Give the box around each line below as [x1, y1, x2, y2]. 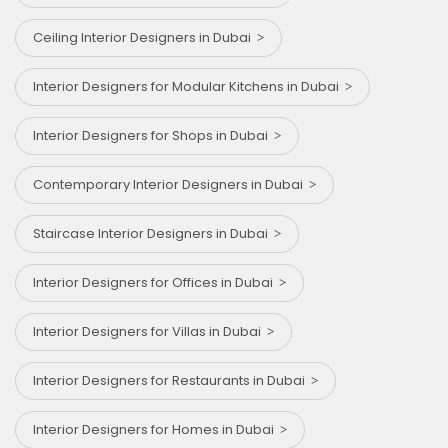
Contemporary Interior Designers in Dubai [33, 174, 309, 194]
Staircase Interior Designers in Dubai [33, 223, 274, 243]
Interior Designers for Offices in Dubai [33, 272, 279, 292]
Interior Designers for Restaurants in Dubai [33, 370, 311, 390]
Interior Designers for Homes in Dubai [33, 419, 280, 439]
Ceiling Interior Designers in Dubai [33, 27, 257, 47]
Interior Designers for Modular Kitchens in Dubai [33, 76, 345, 96]
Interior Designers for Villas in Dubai [33, 321, 267, 341]
